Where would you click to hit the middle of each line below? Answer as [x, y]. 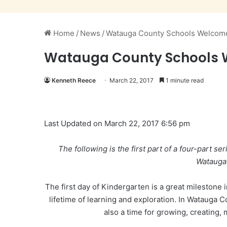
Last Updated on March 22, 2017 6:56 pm [117, 123]
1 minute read [184, 80]
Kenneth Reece [74, 80]
